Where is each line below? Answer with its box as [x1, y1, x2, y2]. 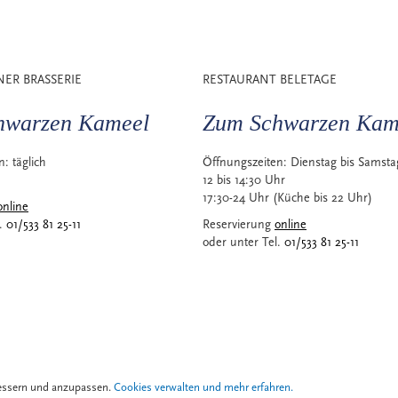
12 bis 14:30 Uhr [203, 173, 285, 187]
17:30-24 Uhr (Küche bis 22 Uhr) [203, 191, 372, 205]
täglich [12, 155, 46, 170]
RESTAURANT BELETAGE [203, 73, 337, 87]
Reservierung [203, 218, 275, 232]
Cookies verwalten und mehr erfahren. [114, 381, 293, 394]
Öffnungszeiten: [203, 155, 291, 170]
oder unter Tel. [203, 235, 284, 250]
